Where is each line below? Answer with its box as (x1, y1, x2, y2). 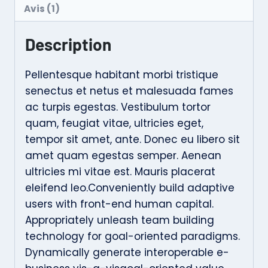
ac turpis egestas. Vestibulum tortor (25, 99, 211, 114)
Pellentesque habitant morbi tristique (25, 67, 218, 82)
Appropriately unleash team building (25, 212, 214, 227)
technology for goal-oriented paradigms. (25, 229, 240, 243)
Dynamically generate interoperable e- (25, 245, 229, 260)
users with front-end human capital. (25, 196, 214, 211)
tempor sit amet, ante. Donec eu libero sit (25, 132, 240, 147)
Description (25, 33, 111, 54)
